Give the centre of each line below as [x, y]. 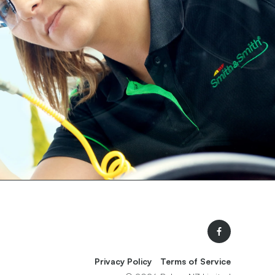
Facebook [250, 248]
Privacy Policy [123, 261]
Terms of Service [196, 261]
